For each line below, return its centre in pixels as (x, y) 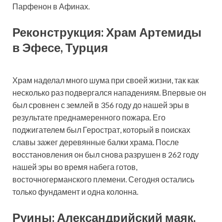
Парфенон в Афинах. (51, 6)
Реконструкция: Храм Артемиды (107, 32)
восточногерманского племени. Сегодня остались (103, 179)
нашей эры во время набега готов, (75, 166)
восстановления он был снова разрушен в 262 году (106, 154)
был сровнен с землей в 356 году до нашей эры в (101, 105)
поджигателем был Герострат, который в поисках (101, 129)
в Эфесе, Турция (60, 47)
